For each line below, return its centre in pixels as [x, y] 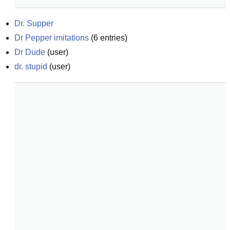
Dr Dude [30, 52]
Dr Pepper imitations [52, 38]
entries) [113, 38]
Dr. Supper [34, 23]
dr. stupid [31, 66]
